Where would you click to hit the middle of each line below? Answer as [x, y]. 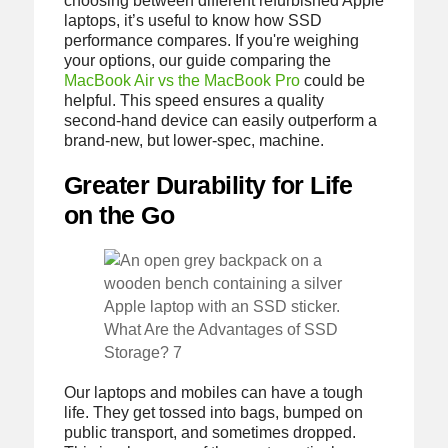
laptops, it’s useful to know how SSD [192, 20]
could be [332, 80]
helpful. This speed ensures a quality [193, 100]
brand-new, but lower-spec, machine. [193, 140]
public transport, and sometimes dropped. [209, 433]
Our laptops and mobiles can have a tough [213, 393]
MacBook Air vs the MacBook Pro [181, 80]
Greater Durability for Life [208, 185]
